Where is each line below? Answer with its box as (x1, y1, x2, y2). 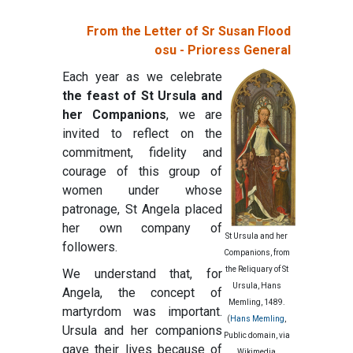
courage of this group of (62, 164, 222, 180)
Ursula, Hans (232, 281, 281, 291)
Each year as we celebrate (62, 69, 222, 85)
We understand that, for (62, 266, 222, 282)
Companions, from (223, 248, 290, 258)
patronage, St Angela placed (62, 202, 222, 217)
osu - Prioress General (154, 43, 291, 58)
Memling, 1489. (228, 298, 285, 307)
